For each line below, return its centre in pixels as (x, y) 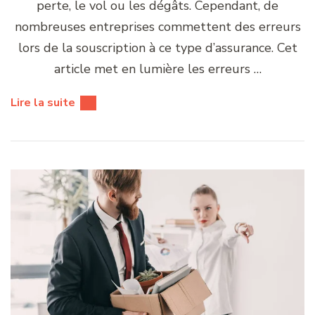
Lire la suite (43, 102)
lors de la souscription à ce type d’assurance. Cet (157, 47)
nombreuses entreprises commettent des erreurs (157, 26)
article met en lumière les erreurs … (157, 69)
